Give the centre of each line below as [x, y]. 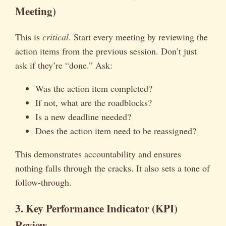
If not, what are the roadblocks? [94, 102]
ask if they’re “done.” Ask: [64, 65]
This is [29, 37]
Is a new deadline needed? [83, 116]
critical [55, 37]
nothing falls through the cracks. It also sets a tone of [112, 168]
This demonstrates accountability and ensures [98, 154]
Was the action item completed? [94, 88]
